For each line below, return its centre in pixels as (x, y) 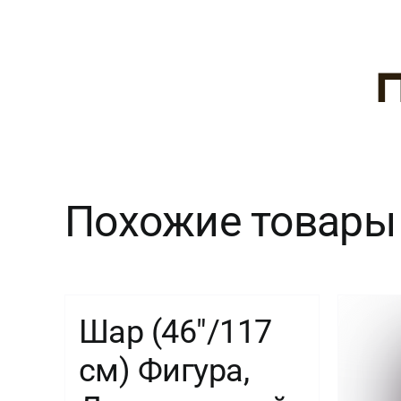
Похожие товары (230, 222)
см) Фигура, (164, 370)
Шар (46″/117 (175, 332)
